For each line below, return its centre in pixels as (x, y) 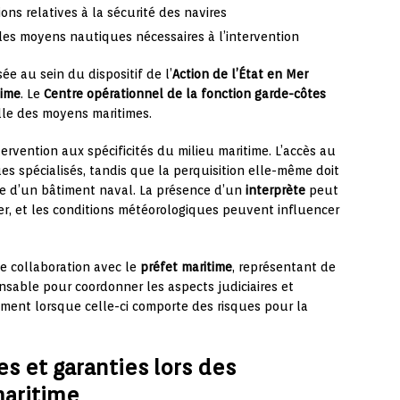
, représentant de (284, 267)
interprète (275, 191)
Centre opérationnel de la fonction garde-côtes (185, 94)
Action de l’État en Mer (240, 75)
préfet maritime (186, 267)
